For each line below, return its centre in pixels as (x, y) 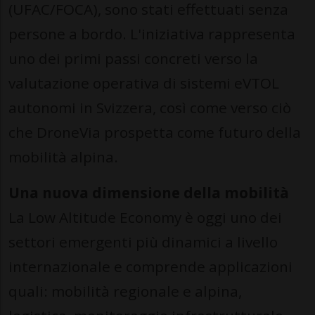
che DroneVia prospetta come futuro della (155, 133)
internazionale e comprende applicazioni (150, 267)
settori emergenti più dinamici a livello (143, 242)
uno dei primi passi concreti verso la (133, 59)
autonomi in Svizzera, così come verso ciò (150, 108)
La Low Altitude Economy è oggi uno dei (145, 218)
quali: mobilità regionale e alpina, (125, 291)
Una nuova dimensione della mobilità (149, 193)
